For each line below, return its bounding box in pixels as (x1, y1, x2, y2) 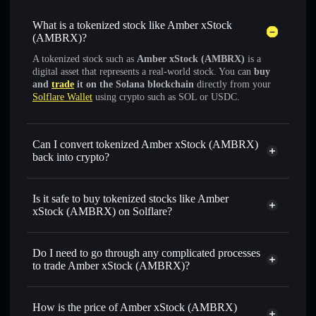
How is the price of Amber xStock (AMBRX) (32, 301, 237, 313)
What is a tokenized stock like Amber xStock (32, 19, 232, 31)
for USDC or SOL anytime (32, 186, 146, 196)
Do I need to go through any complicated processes (32, 247, 260, 259)
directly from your (194, 79, 271, 90)
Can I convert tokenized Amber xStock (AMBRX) (32, 138, 258, 150)
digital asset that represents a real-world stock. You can (32, 66, 254, 77)
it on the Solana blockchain (74, 79, 194, 90)
